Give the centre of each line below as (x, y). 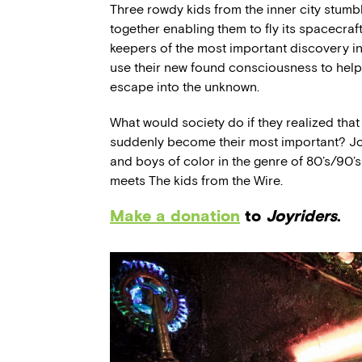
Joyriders (301, 216)
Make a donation (175, 216)
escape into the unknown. (185, 87)
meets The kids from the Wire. (196, 181)
